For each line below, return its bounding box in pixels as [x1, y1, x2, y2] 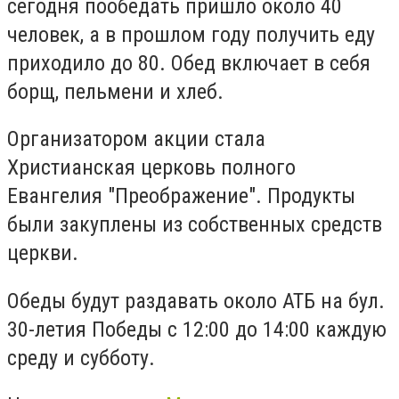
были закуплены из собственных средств [7, 212, 382, 238]
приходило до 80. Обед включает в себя [7, 50, 370, 76]
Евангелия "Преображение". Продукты [7, 183, 355, 209]
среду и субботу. [7, 345, 155, 370]
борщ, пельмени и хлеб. [7, 78, 224, 104]
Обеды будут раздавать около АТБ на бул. [7, 288, 385, 313]
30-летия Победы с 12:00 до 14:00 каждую [7, 316, 387, 342]
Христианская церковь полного [7, 155, 296, 181]
